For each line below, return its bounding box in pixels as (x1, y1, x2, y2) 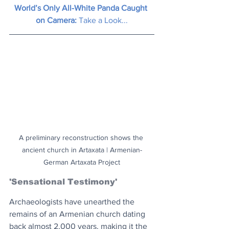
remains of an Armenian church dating (9, 209, 147, 218)
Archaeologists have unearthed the (9, 197, 136, 206)
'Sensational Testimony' (9, 177, 117, 186)
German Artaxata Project (43, 157, 120, 166)
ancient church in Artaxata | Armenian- (21, 145, 142, 154)
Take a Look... (79, 15, 128, 25)
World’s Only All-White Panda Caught (14, 3, 149, 12)
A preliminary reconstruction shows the (18, 133, 145, 142)
